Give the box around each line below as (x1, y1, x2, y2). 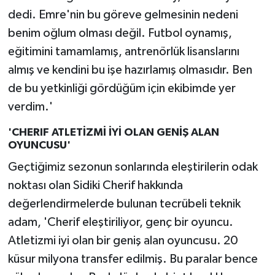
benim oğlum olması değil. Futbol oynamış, (7, 27, 232, 40)
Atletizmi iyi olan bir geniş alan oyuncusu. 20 (7, 234, 238, 247)
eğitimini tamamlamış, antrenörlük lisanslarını (7, 45, 239, 58)
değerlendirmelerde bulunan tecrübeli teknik (7, 197, 241, 210)
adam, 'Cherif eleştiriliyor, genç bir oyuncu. (7, 215, 233, 228)
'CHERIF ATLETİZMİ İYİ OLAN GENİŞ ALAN (7, 127, 219, 139)
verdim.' (7, 101, 53, 114)
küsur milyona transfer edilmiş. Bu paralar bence (7, 252, 258, 265)
